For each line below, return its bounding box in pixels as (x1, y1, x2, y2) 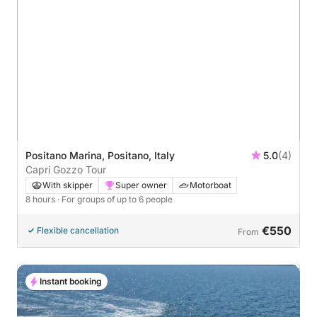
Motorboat (190, 179, 231, 190)
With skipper (42, 179, 93, 190)
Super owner (115, 179, 167, 190)
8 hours (25, 193, 57, 204)
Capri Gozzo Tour (25, 163, 106, 175)
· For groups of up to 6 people (57, 193, 173, 204)
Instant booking (40, 275, 102, 287)
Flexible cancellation (37, 224, 119, 236)
